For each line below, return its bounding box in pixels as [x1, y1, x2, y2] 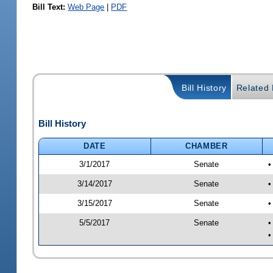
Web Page [68, 2, 105, 12]
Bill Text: [32, 2, 66, 12]
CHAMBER [185, 141, 228, 151]
